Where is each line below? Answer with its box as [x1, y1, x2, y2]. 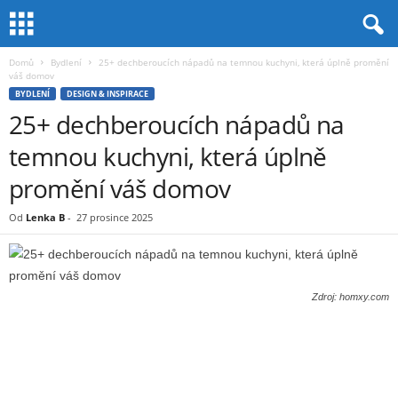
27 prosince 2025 [76, 211, 153, 224]
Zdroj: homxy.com [312, 291, 389, 302]
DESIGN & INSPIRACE [67, 88, 148, 99]
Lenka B [26, 211, 65, 224]
